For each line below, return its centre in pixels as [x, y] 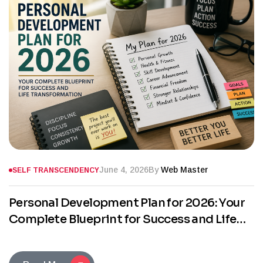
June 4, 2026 [124, 170]
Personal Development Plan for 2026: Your [127, 203]
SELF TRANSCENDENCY [56, 170]
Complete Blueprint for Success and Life [123, 220]
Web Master [184, 170]
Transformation [54, 236]
